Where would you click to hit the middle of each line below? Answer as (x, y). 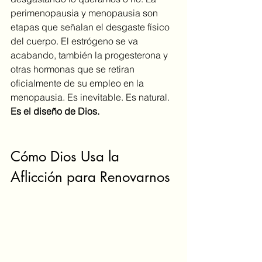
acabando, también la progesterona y (90, 55)
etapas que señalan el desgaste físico (91, 27)
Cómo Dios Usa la (67, 156)
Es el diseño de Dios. (55, 111)
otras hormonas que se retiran (74, 69)
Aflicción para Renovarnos (90, 177)
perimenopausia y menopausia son (85, 13)
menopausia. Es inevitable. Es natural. (91, 97)
